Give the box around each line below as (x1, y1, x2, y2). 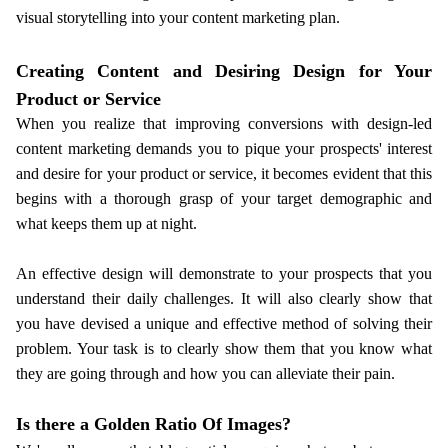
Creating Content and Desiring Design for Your (16, 61, 432, 82)
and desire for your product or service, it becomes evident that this (16, 165, 432, 183)
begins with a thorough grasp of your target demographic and (16, 190, 432, 208)
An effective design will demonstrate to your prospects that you (16, 265, 432, 283)
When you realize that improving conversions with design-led (16, 115, 432, 133)
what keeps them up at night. (16, 215, 197, 233)
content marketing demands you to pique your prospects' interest (16, 140, 432, 158)
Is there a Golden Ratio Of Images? (16, 414, 291, 435)
